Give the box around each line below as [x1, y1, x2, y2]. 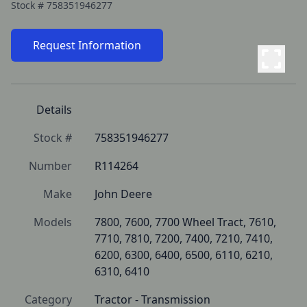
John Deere [95, 186, 152, 201]
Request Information [33, 38, 141, 53]
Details [36, 102, 72, 117]
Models [34, 214, 72, 230]
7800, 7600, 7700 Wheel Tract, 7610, [95, 214, 276, 230]
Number [29, 158, 72, 173]
